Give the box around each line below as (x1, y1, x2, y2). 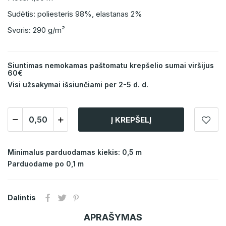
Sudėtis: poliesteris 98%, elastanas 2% (8, 9, 142, 19)
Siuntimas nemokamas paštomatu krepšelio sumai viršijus (8, 61, 214, 70)
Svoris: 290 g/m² (8, 25, 65, 35)
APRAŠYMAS (84, 212, 142, 223)
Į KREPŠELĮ (111, 115, 151, 125)
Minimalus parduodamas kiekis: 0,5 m (8, 148, 142, 157)
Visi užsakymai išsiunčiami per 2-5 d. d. (8, 80, 148, 89)
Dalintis (8, 193, 36, 202)
